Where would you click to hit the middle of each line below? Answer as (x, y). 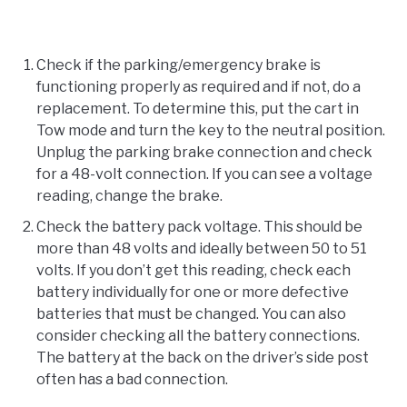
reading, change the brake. (129, 196)
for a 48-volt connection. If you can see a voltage (204, 174)
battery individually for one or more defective (193, 293)
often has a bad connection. (132, 380)
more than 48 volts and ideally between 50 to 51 (202, 249)
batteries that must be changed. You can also (191, 314)
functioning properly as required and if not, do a (199, 87)
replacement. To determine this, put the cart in (198, 109)
